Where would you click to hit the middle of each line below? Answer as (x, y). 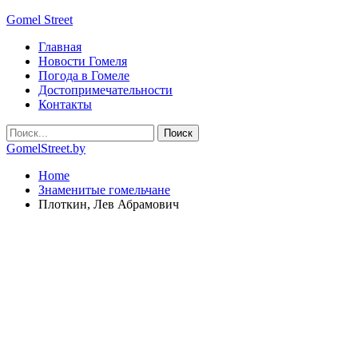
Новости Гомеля (83, 61)
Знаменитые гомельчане (104, 190)
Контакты (65, 104)
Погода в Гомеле (84, 76)
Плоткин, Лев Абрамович (109, 204)
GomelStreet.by (46, 148)
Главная (60, 47)
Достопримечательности (105, 90)
